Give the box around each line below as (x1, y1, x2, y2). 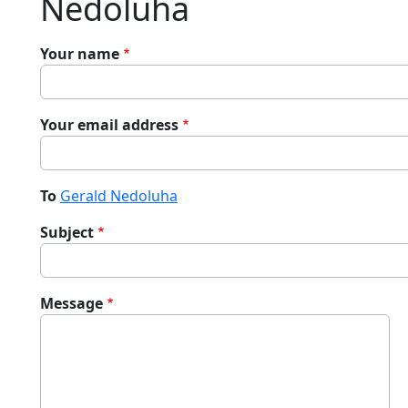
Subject (40, 222, 94, 242)
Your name (40, 44, 119, 64)
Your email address (40, 115, 178, 135)
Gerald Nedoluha (60, 186, 178, 206)
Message (40, 293, 103, 313)
